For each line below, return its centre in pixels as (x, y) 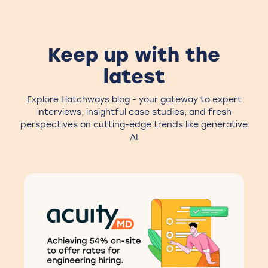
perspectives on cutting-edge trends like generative (134, 124)
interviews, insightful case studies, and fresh (134, 112)
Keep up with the (134, 55)
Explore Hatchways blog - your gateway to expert (134, 99)
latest (134, 76)
